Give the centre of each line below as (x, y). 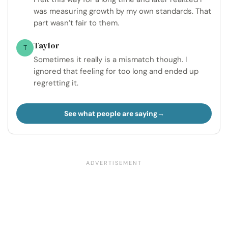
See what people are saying (110, 114)
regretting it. (56, 83)
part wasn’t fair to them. (76, 23)
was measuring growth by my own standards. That (122, 11)
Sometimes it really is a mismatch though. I (110, 60)
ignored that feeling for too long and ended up (116, 72)
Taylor (47, 46)
